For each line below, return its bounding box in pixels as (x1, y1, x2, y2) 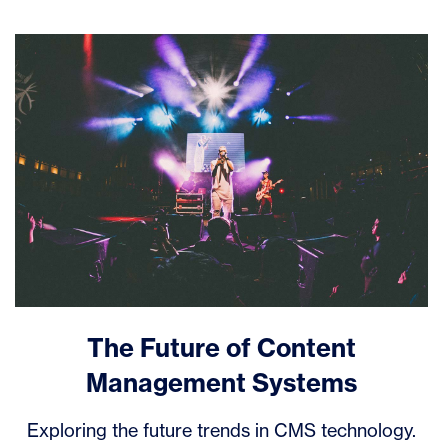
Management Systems (85, 367, 357, 400)
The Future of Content (86, 332, 356, 365)
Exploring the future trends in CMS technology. (26, 419, 416, 442)
